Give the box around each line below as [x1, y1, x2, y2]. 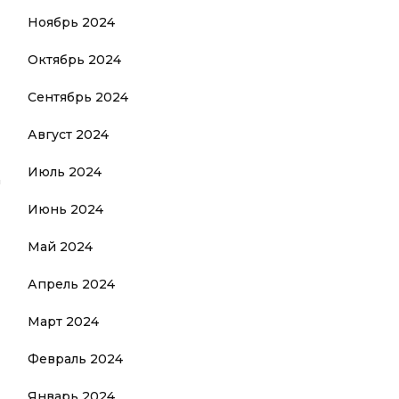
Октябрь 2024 [28, 52, 121, 68]
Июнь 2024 [28, 201, 103, 217]
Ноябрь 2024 [28, 14, 115, 30]
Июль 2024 [28, 164, 102, 180]
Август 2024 [28, 126, 109, 142]
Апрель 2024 [28, 276, 115, 292]
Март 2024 [28, 313, 99, 330]
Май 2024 [28, 239, 93, 255]
